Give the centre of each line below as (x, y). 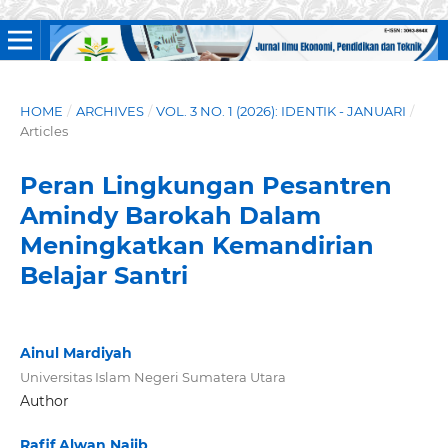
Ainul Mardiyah (75, 352)
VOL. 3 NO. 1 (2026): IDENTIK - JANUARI (281, 110)
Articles (43, 130)
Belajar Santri (103, 275)
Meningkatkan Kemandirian (196, 245)
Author (44, 400)
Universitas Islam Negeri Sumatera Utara (152, 376)
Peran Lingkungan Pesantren (205, 185)
